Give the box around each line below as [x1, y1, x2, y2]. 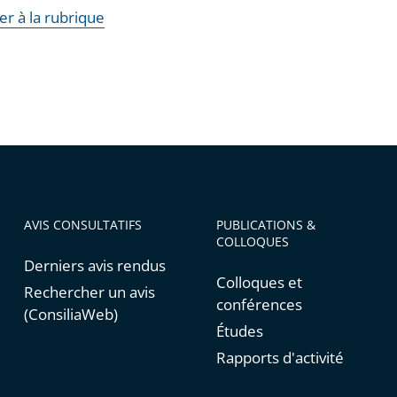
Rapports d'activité [215, 347, 344, 369]
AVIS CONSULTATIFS [23, 216, 142, 234]
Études [215, 321, 263, 342]
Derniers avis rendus [23, 255, 166, 276]
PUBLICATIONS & [215, 216, 315, 234]
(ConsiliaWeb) [23, 304, 118, 325]
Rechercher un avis [23, 282, 155, 303]
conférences [215, 294, 302, 315]
